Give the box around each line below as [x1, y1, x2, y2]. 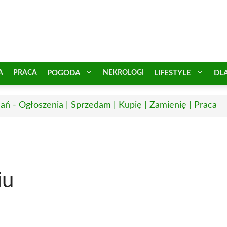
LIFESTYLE [154, 69, 191, 77]
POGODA [47, 69, 80, 77]
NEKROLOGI [103, 69, 144, 77]
